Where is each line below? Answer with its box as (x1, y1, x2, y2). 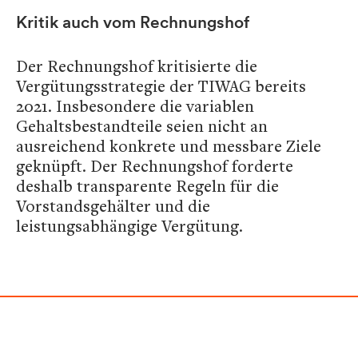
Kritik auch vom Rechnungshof (16, 12, 249, 32)
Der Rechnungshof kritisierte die (16, 55, 257, 77)
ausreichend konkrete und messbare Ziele (16, 135, 321, 157)
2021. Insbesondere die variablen (16, 95, 254, 117)
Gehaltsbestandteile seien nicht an (16, 115, 268, 137)
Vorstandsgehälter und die (16, 195, 210, 217)
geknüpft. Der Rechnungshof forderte (16, 155, 293, 177)
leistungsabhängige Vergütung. (16, 215, 243, 237)
